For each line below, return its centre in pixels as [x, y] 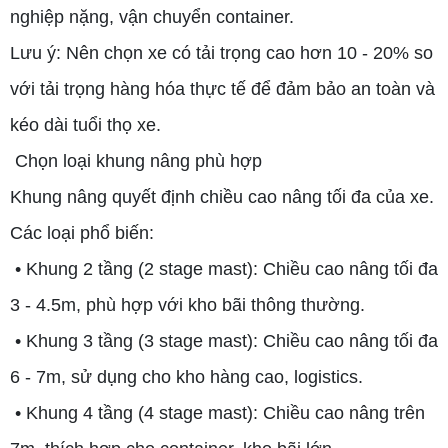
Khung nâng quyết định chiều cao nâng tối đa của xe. [222, 196]
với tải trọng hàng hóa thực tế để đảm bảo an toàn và [222, 88]
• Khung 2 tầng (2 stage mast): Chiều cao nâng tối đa [224, 268]
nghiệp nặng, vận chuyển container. [152, 16]
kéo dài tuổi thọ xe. [85, 124]
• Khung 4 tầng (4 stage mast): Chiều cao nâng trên [217, 412]
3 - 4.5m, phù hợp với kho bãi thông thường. [187, 304]
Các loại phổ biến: [82, 232]
